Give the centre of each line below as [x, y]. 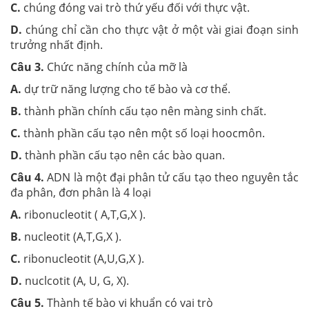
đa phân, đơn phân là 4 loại [81, 192]
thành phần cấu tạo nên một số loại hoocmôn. [151, 133]
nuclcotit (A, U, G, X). [76, 281]
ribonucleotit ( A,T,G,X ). [88, 215]
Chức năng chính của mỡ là [116, 67]
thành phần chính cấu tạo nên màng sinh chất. [144, 111]
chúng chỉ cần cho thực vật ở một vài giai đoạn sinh [160, 30]
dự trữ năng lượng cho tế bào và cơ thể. [129, 89]
